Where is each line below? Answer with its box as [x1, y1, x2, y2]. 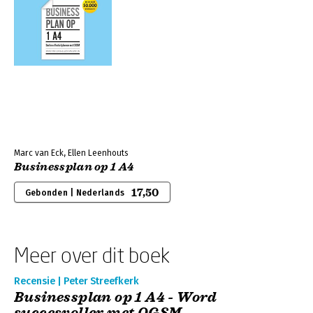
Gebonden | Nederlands [25, 188, 125, 198]
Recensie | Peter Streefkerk [14, 275, 139, 287]
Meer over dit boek [14, 242, 170, 267]
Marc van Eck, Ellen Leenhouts [14, 148, 128, 158]
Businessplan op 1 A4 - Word [14, 289, 217, 306]
